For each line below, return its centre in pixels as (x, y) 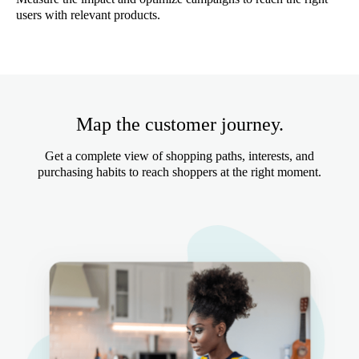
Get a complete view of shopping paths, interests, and (179, 156)
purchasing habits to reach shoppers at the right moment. (179, 172)
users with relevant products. (88, 15)
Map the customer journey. (179, 124)
